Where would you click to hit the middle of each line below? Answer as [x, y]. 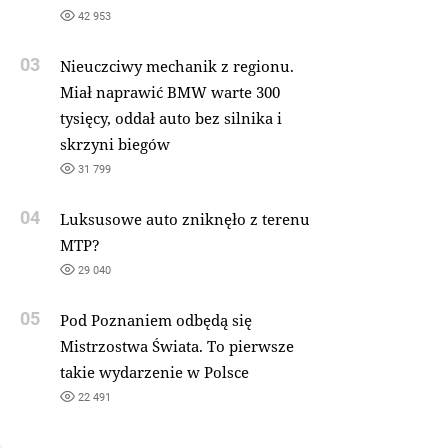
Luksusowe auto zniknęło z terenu [184, 219]
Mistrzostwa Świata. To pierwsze [176, 346]
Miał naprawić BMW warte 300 [169, 92]
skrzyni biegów [114, 144]
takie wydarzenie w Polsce [154, 372]
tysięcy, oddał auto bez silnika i [170, 118]
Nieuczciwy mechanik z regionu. [176, 66]
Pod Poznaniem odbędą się [155, 320]
